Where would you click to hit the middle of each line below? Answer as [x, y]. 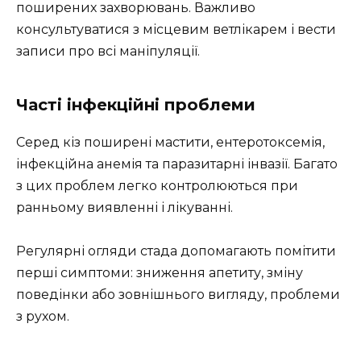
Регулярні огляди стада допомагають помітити [176, 251]
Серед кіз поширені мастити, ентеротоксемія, [170, 142]
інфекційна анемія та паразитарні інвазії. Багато [177, 164]
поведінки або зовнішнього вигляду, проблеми [178, 295]
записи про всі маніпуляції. [108, 51]
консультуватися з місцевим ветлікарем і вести [176, 29]
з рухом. [43, 317]
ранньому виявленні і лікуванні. [124, 207]
